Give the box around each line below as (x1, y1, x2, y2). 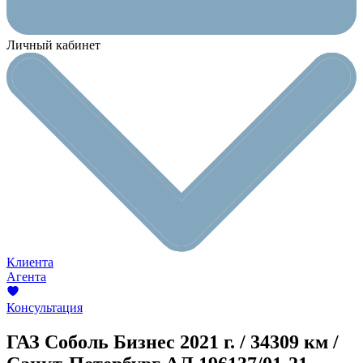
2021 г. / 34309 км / (180, 331, 339, 353)
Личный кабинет (6, 38, 100, 52)
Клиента (6, 255, 53, 270)
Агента (6, 270, 46, 284)
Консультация (6, 301, 83, 315)
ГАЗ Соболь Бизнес (6, 331, 180, 353)
